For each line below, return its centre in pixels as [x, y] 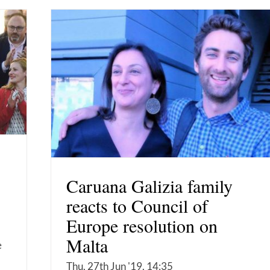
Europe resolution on [142, 226]
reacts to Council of [137, 206]
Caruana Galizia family [149, 186]
